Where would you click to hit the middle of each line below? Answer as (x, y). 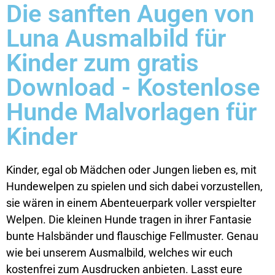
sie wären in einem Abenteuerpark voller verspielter (131, 203)
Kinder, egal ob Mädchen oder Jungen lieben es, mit (131, 170)
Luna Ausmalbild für (116, 38)
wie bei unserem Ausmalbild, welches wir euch (119, 253)
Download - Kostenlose (133, 87)
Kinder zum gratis (103, 63)
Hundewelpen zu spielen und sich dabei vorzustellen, (134, 186)
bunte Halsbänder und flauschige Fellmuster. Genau (132, 236)
